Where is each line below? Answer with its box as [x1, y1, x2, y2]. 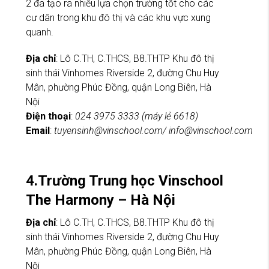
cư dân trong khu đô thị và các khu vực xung [26, 11, 211, 23]
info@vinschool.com [169, 124, 253, 136]
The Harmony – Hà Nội [26, 191, 175, 208]
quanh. [26, 26, 53, 38]
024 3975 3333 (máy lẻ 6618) [75, 110, 198, 122]
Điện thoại [26, 110, 71, 122]
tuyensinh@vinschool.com [54, 124, 163, 136]
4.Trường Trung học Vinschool [26, 172, 223, 189]
